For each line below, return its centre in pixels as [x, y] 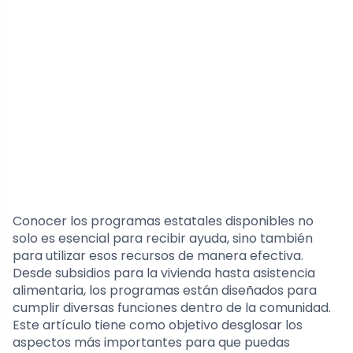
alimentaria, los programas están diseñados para [165, 290]
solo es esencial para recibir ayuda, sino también [163, 238]
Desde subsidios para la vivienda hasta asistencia [164, 273]
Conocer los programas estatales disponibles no [163, 221]
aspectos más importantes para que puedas [151, 342]
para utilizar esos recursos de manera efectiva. [158, 255]
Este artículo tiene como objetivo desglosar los [158, 325]
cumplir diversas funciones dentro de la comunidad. [172, 307]
